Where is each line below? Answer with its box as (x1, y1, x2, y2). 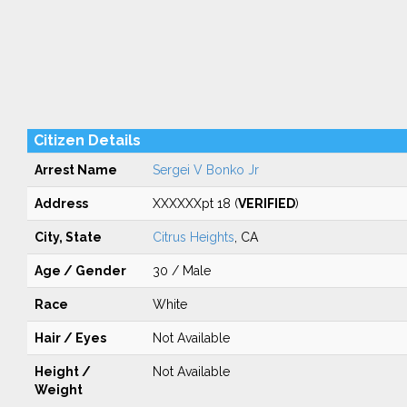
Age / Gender (34, 263, 126, 278)
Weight (34, 382, 83, 397)
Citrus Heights (152, 230, 234, 244)
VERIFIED (237, 196, 295, 211)
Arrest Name (34, 163, 117, 177)
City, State (34, 230, 102, 244)
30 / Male (152, 263, 211, 278)
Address (34, 196, 88, 211)
